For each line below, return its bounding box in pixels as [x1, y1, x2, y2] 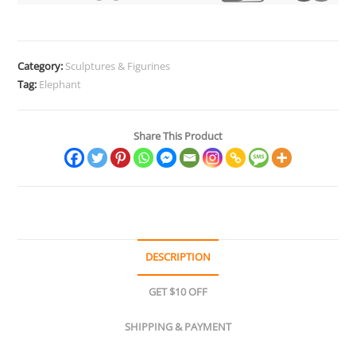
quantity [17, 17, 62, 33]
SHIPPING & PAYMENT [125, 320, 231, 335]
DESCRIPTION [145, 250, 211, 265]
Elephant [39, 77, 82, 92]
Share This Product [133, 129, 222, 144]
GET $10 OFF [149, 285, 207, 300]
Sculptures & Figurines [65, 59, 171, 74]
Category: [17, 59, 66, 74]
